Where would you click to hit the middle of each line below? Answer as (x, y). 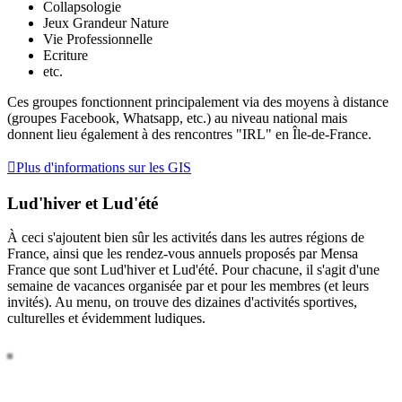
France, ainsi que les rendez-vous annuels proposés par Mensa (183, 254)
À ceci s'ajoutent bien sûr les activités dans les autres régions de (186, 238)
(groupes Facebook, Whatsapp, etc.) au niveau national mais (177, 118)
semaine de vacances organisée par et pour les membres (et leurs (188, 286)
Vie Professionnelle (98, 39)
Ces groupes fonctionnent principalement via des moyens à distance (198, 101)
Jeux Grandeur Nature (106, 22)
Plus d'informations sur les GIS (104, 167)
